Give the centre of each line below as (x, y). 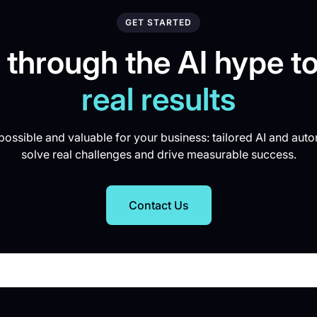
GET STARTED (158, 22)
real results (158, 99)
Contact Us (158, 205)
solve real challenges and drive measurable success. (158, 154)
